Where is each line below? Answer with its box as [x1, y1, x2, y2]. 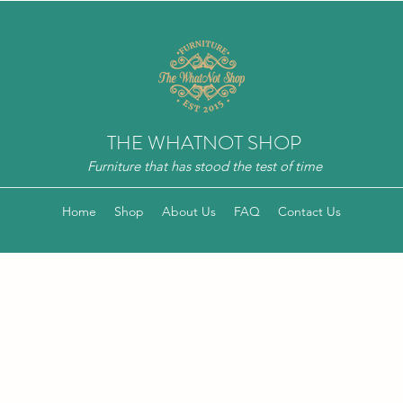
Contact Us [277, 203, 341, 219]
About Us [161, 203, 216, 219]
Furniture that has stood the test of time [86, 157, 322, 175]
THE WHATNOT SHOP [107, 129, 301, 157]
